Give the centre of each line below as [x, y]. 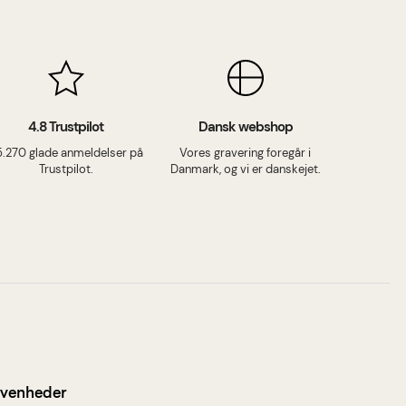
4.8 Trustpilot [66, 126]
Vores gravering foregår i [246, 153]
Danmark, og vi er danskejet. [245, 169]
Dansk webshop [245, 126]
